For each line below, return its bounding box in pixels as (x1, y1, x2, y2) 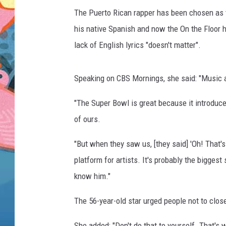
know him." (74, 171, 110, 182)
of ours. (74, 114, 100, 125)
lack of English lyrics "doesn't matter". (74, 40, 201, 50)
